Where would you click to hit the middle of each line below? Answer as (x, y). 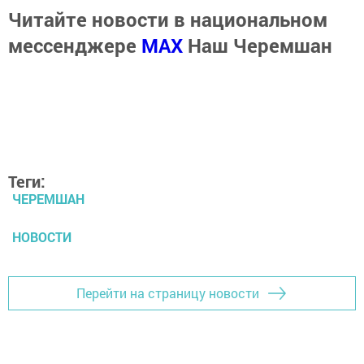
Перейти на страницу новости (168, 293)
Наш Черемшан (260, 45)
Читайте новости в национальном (168, 19)
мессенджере (75, 45)
